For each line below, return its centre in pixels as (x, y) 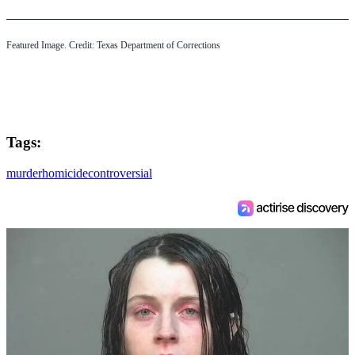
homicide (65, 173)
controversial (120, 173)
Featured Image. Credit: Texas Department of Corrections (113, 46)
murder (24, 173)
